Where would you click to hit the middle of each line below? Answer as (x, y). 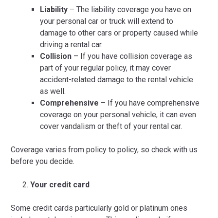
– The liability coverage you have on (130, 9)
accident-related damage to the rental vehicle (117, 80)
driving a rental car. (72, 45)
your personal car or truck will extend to (107, 21)
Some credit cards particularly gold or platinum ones (99, 208)
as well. (53, 91)
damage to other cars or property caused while (119, 33)
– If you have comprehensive (149, 103)
